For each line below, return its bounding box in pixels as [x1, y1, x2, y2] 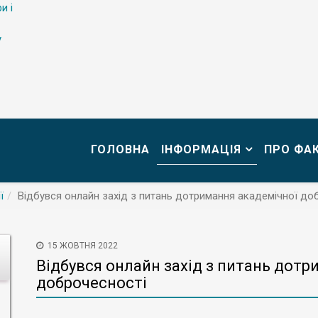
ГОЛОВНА [91, 143, 150, 156]
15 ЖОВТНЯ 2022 [48, 241, 118, 251]
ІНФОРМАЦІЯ [161, 143, 241, 156]
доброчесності [36, 274, 147, 292]
